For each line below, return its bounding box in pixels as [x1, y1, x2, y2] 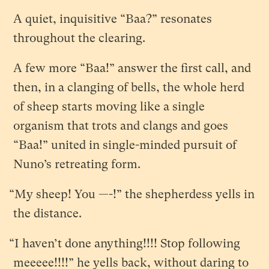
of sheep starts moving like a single [13, 99, 205, 113]
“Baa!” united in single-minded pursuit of [13, 138, 237, 152]
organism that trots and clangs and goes [13, 118, 229, 133]
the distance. [13, 206, 82, 220]
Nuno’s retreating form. [13, 157, 141, 171]
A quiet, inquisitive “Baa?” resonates [13, 11, 213, 26]
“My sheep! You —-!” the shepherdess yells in [9, 187, 255, 201]
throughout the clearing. [13, 31, 146, 45]
